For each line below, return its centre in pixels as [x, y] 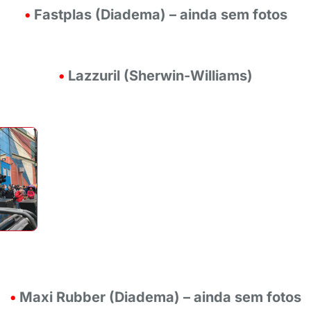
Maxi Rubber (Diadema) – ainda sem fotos [160, 297]
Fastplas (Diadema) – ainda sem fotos [160, 15]
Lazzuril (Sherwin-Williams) [160, 76]
